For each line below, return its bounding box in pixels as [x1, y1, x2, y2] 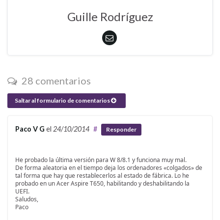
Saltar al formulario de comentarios [15, 96, 111, 104]
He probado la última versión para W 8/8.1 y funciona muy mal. [15, 156, 187, 165]
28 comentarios [20, 74, 91, 86]
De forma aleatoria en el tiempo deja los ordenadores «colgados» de [15, 164, 202, 172]
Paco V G [15, 124, 45, 133]
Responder [106, 126, 137, 134]
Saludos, [15, 195, 38, 204]
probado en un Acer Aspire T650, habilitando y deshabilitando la [15, 179, 190, 188]
